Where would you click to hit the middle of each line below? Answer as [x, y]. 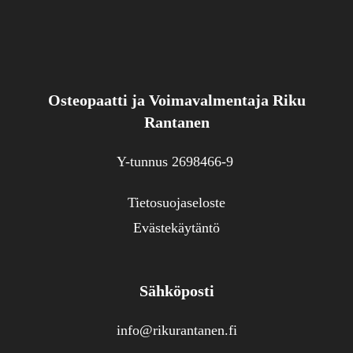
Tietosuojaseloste [176, 203]
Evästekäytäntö [176, 228]
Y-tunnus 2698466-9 [176, 162]
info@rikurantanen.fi [176, 331]
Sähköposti [176, 291]
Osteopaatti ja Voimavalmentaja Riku [176, 100]
